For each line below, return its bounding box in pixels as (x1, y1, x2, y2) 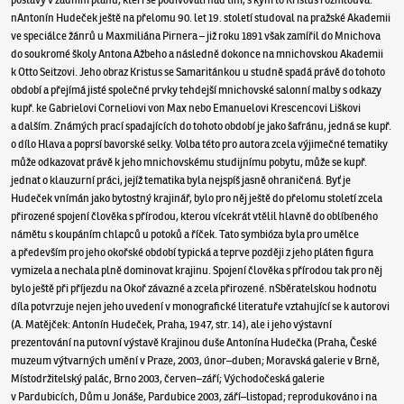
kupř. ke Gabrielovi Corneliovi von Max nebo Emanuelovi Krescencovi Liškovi (11, 100, 362, 115)
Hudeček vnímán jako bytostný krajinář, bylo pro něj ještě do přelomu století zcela (11, 190, 383, 205)
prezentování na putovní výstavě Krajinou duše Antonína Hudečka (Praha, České (11, 335, 378, 349)
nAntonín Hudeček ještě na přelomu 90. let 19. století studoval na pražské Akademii (11, 10, 391, 24)
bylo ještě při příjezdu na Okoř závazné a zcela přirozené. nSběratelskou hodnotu (11, 280, 378, 295)
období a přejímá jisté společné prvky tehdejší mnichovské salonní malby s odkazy (11, 82, 382, 96)
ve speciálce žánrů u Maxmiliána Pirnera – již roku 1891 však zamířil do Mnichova (11, 28, 381, 42)
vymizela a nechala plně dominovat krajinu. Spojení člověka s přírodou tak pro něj (11, 262, 383, 277)
